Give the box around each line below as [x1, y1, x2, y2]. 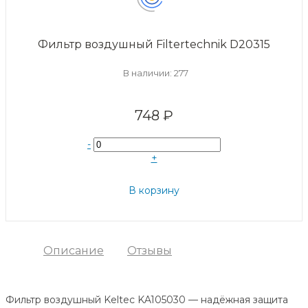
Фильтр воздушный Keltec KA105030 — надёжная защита [5, 294, 288, 307]
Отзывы [127, 244, 172, 258]
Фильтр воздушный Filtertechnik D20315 [38, 38, 270, 52]
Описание [43, 244, 104, 258]
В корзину [129, 184, 179, 197]
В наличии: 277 [123, 67, 188, 79]
